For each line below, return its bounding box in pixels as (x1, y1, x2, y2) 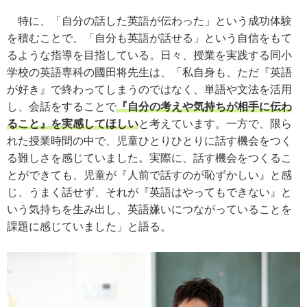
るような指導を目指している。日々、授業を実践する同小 (7, 49, 292, 61)
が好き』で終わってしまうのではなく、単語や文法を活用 (7, 84, 292, 95)
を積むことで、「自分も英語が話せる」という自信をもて (7, 32, 292, 44)
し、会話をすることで (7, 101, 116, 112)
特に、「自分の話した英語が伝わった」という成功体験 (7, 15, 292, 27)
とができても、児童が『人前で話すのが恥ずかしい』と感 (7, 169, 292, 181)
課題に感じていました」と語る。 (7, 221, 171, 232)
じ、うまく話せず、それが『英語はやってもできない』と (7, 186, 292, 198)
